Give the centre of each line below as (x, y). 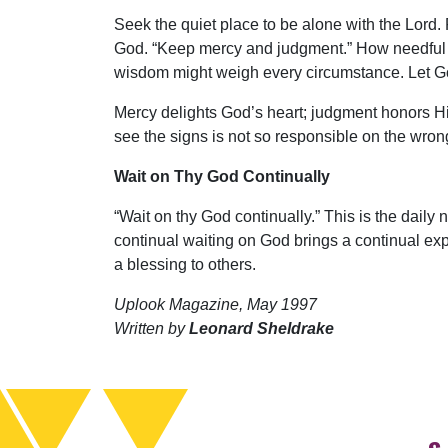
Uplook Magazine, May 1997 (215, 304)
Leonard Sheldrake (259, 328)
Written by (149, 328)
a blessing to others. (185, 264)
